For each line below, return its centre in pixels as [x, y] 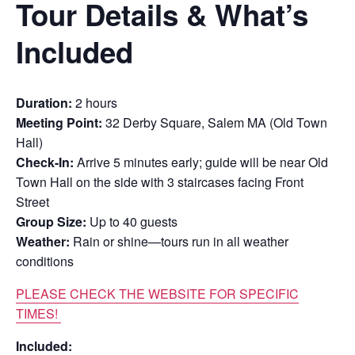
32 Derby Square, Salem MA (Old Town [215, 122]
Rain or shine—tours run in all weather [179, 241]
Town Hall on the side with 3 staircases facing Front [160, 181]
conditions [45, 261]
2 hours [95, 102]
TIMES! [38, 313]
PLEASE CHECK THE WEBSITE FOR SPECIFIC [157, 293]
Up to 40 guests [132, 221]
